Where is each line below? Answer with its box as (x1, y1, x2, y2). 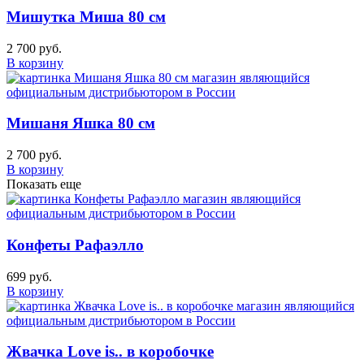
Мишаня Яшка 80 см (6, 115, 155, 132)
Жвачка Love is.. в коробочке (6, 343, 214, 361)
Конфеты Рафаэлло (6, 236, 144, 253)
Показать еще (6, 177, 81, 192)
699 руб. (6, 269, 52, 284)
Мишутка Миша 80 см (6, 7, 166, 25)
